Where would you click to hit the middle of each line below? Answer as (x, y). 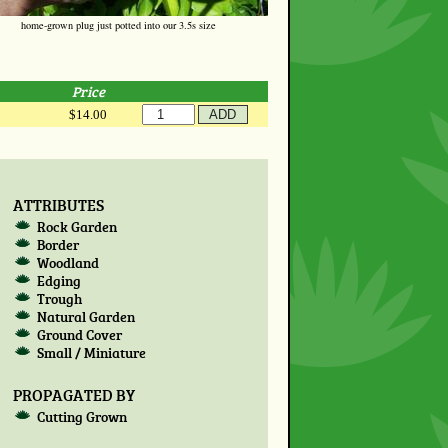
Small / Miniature (92, 353)
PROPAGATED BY (73, 394)
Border (58, 245)
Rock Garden (77, 227)
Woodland (68, 263)
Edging (59, 281)
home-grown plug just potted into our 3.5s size (118, 24)
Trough (60, 299)
